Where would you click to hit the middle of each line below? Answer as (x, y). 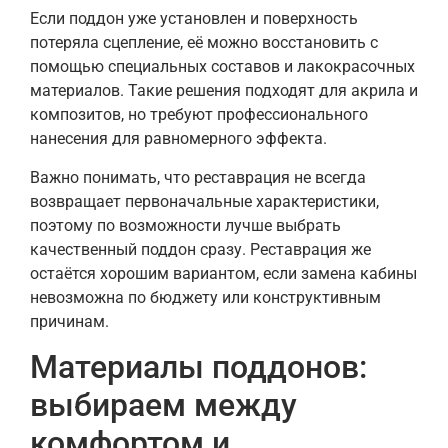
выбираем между (163, 405)
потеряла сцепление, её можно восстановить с (204, 43)
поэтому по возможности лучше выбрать (185, 225)
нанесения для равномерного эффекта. (178, 139)
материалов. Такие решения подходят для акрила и (224, 91)
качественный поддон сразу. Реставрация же (200, 249)
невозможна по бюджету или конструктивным (205, 297)
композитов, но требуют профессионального (199, 115)
